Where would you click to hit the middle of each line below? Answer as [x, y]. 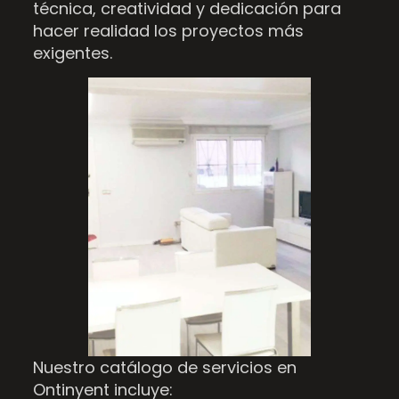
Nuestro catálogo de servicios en [164, 368]
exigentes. [72, 53]
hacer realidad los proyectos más [168, 31]
